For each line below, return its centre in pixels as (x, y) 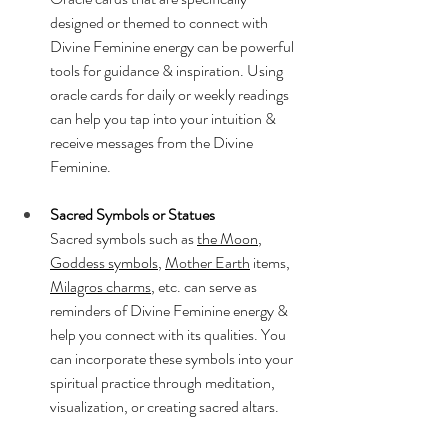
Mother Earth (207, 262)
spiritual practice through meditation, (164, 382)
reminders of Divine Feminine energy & (170, 310)
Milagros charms (100, 286)
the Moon (227, 238)
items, (271, 262)
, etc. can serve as (205, 286)
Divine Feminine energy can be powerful (173, 46)
